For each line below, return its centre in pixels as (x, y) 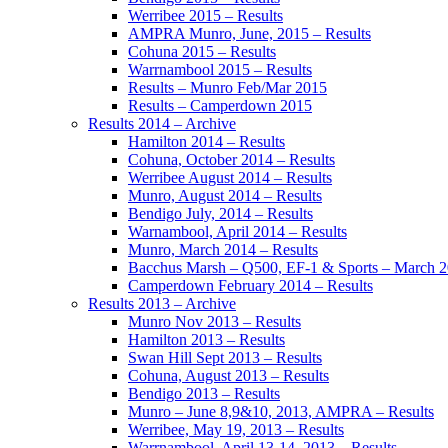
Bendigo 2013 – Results (204, 394)
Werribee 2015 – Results (205, 16)
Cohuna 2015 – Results (202, 52)
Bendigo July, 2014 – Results (220, 214)
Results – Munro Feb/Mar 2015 (227, 88)
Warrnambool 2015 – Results (220, 70)
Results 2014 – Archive (162, 124)
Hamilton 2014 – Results (206, 142)
